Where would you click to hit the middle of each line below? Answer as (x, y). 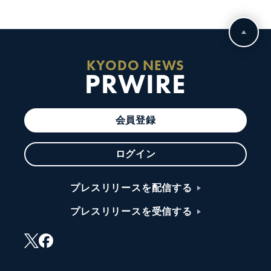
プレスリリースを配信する (131, 188)
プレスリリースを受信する (131, 211)
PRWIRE (135, 84)
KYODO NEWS (135, 65)
